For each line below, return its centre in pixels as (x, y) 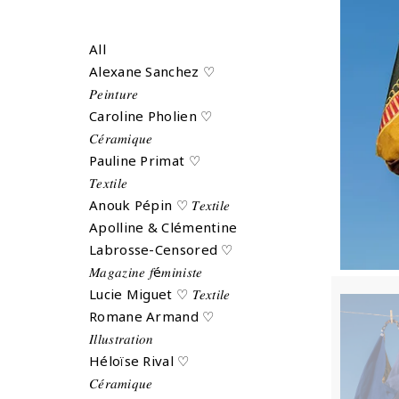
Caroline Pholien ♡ (151, 116)
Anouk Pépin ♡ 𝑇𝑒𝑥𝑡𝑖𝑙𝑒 (160, 205)
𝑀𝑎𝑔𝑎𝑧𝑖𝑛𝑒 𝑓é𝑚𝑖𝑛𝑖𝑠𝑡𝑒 (146, 272)
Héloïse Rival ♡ (139, 361)
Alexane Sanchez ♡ (152, 71)
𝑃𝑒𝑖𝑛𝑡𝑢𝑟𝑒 (114, 94)
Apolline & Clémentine (163, 227)
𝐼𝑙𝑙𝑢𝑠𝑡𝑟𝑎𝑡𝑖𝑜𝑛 (122, 338)
